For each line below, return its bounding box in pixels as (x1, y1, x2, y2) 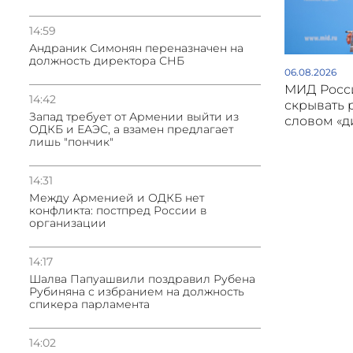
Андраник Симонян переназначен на (29, 41, 243, 55)
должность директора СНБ (29, 54, 184, 68)
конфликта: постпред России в (29, 203, 206, 217)
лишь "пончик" (29, 135, 113, 149)
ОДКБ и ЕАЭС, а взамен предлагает (29, 122, 233, 136)
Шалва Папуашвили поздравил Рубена (29, 272, 255, 286)
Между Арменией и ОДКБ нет (29, 191, 204, 205)
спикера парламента (29, 297, 150, 311)
